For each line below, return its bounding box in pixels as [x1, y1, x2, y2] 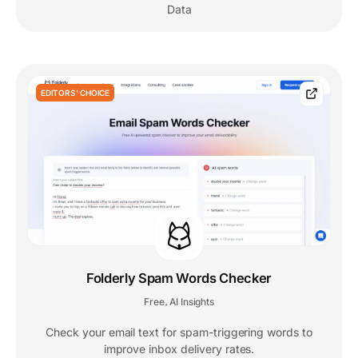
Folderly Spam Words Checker [86, 270, 272, 287]
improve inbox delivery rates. [103, 342, 255, 356]
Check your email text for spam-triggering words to [46, 325, 312, 340]
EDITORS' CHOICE [41, 87, 109, 97]
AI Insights [169, 296, 214, 308]
